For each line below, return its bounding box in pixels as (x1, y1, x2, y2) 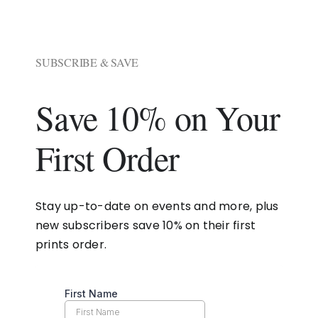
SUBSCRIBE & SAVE (35, 55, 139, 70)
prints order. (35, 236, 107, 253)
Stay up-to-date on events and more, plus (35, 198, 279, 214)
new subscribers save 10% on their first (35, 217, 256, 234)
